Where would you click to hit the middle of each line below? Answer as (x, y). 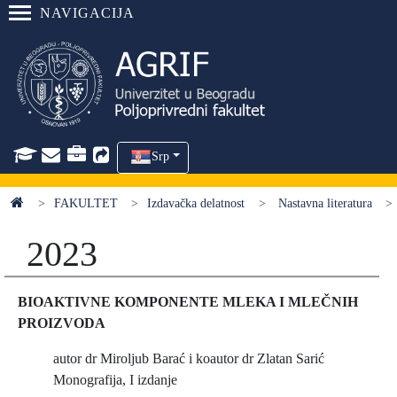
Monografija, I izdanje (115, 380)
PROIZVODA (62, 323)
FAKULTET (86, 203)
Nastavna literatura (323, 203)
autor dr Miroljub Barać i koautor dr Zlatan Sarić (192, 358)
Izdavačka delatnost (196, 203)
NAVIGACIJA (87, 13)
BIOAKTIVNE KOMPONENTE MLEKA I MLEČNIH (188, 302)
